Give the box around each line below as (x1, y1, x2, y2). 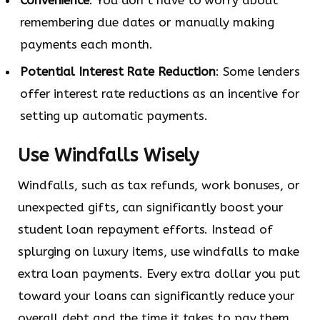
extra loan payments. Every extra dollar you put (18, 266, 301, 281)
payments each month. (20, 36, 154, 51)
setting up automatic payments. (20, 109, 208, 124)
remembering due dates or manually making (20, 14, 274, 29)
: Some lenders (216, 64, 301, 79)
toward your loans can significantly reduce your (18, 288, 296, 303)
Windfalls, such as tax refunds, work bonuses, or (18, 177, 300, 192)
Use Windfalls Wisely (18, 145, 199, 167)
